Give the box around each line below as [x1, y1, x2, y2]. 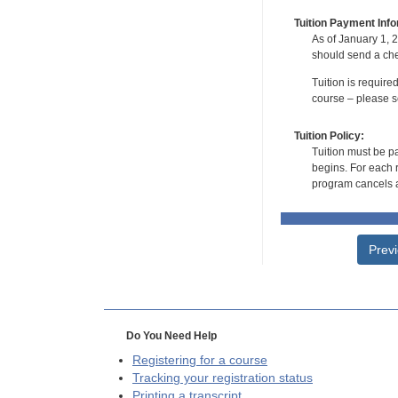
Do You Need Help [125, 329, 217, 342]
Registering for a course [132, 353, 267, 367]
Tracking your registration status [132, 370, 313, 385]
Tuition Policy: [293, 129, 364, 142]
